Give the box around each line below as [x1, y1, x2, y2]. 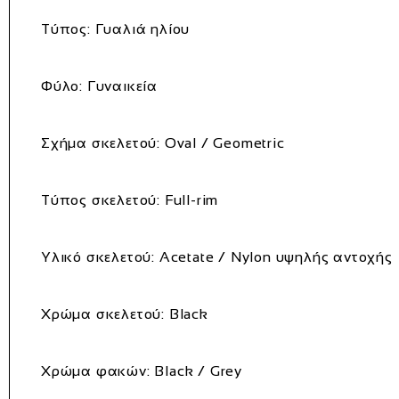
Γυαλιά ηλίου [90, 20, 191, 37]
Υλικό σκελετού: [41, 248, 155, 265]
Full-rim [160, 191, 219, 208]
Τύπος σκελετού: [41, 191, 160, 208]
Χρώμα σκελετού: [41, 305, 165, 322]
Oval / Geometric [160, 134, 285, 151]
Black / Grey [150, 362, 243, 379]
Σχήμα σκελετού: [41, 134, 160, 151]
